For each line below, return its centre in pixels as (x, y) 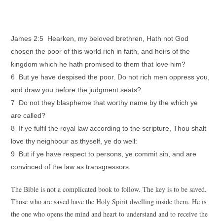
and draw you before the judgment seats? (76, 90)
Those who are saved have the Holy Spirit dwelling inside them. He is (109, 202)
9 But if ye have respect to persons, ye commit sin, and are (104, 154)
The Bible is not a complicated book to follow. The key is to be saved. (109, 189)
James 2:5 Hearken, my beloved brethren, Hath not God (100, 38)
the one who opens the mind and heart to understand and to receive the (110, 214)
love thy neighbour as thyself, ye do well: (74, 141)
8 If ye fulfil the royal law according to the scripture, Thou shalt (109, 128)
